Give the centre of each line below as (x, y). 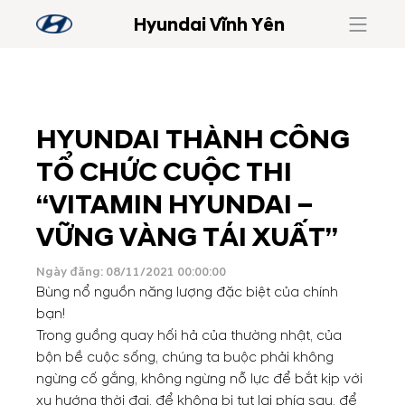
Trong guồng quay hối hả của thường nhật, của (189, 335)
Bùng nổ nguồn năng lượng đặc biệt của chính (187, 292)
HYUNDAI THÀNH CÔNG (193, 140)
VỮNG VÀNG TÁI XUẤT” (187, 237)
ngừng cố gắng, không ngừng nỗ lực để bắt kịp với (199, 379)
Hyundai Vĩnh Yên (210, 25)
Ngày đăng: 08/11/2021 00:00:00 (131, 272)
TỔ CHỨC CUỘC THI (164, 172)
